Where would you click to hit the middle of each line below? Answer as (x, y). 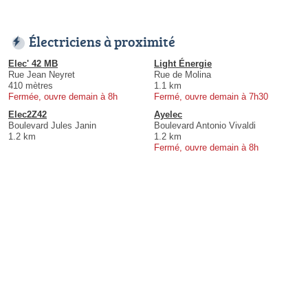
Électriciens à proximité (102, 41)
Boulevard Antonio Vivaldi (205, 125)
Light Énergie (183, 63)
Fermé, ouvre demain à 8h (206, 147)
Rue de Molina (183, 74)
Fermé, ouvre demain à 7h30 (211, 96)
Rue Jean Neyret (42, 74)
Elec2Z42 (27, 114)
